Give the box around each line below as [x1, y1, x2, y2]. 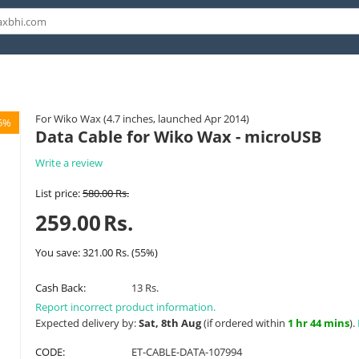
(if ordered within [201, 316, 288, 330]
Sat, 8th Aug [139, 316, 201, 330]
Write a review [35, 155, 103, 170]
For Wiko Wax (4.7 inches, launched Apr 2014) [35, 111, 249, 126]
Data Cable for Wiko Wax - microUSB [35, 126, 321, 147]
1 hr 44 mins [288, 316, 349, 330]
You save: [35, 245, 83, 260]
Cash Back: [35, 280, 86, 295]
